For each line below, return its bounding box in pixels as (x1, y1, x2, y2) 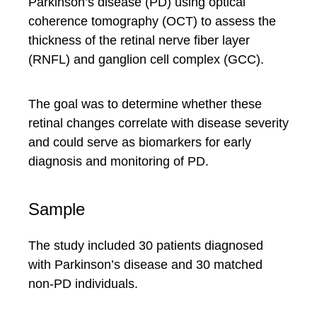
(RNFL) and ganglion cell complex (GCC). (28, 52, 264, 67)
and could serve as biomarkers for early (28, 135, 251, 149)
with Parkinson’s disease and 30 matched (28, 258, 263, 272)
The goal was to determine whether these (28, 97, 262, 111)
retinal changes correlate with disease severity (28, 116, 289, 130)
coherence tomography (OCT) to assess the (28, 14, 276, 28)
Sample (28, 200, 85, 219)
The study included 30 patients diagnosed (28, 238, 263, 253)
